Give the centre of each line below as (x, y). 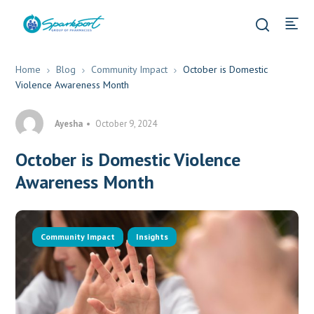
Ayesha (69, 123)
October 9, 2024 (127, 123)
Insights (152, 237)
